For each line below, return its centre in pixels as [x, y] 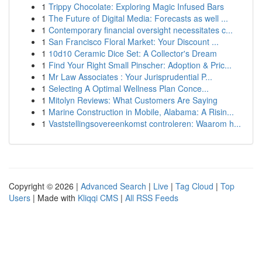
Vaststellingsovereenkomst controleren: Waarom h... [145, 123]
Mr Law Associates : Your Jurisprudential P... [130, 77]
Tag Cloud [194, 186]
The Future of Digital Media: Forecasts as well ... [138, 18]
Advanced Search [113, 186]
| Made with [54, 198]
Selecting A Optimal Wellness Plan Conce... [129, 88]
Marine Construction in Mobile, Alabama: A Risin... [141, 112]
